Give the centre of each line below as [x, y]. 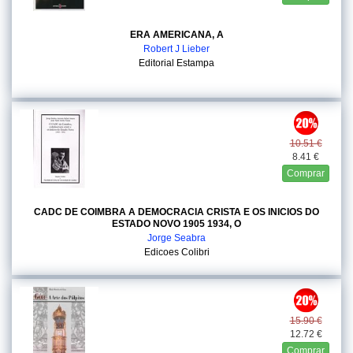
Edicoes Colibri [176, 252]
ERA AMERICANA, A [176, 35]
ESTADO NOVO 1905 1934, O [176, 224]
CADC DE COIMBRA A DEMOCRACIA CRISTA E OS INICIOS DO [176, 212]
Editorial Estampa [176, 63]
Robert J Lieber [176, 49]
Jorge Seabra [176, 238]
